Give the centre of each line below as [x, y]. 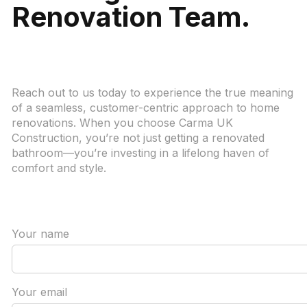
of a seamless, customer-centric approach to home [145, 108]
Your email [39, 292]
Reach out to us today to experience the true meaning [152, 93]
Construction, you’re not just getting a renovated [138, 138]
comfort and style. [59, 168]
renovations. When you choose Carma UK [122, 123]
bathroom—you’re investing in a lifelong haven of [140, 153]
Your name [40, 234]
